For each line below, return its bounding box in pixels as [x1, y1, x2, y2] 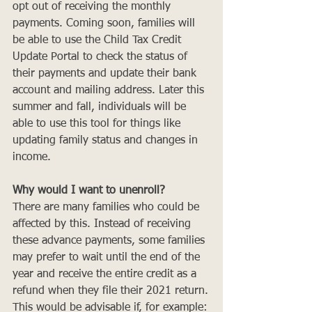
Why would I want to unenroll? [13, 185, 165, 196]
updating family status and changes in [13, 134, 201, 146]
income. [13, 151, 51, 163]
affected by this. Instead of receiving [13, 218, 194, 230]
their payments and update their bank [13, 68, 200, 79]
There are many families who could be [13, 201, 203, 213]
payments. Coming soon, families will [13, 17, 198, 29]
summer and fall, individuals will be [13, 101, 189, 113]
